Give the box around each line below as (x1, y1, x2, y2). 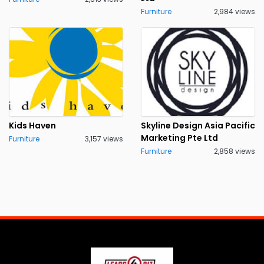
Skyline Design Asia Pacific (141, 120, 255, 131)
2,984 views (214, 6, 255, 16)
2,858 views (214, 146, 255, 156)
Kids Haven (9, 120, 56, 131)
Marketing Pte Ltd (141, 132, 218, 144)
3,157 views (85, 134, 123, 144)
